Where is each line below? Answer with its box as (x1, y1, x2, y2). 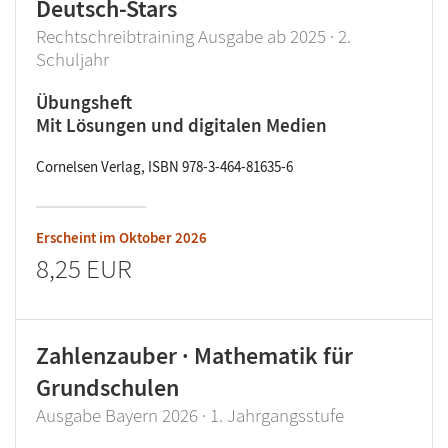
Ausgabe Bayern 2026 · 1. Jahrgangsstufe (36, 403, 344, 427)
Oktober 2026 (119, 228, 207, 247)
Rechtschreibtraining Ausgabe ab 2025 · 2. (36, 24, 351, 48)
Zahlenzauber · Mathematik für (36, 340, 353, 371)
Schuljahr (36, 47, 109, 71)
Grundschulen (36, 372, 179, 403)
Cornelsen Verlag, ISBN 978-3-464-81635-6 (36, 157, 293, 176)
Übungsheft (36, 90, 132, 114)
